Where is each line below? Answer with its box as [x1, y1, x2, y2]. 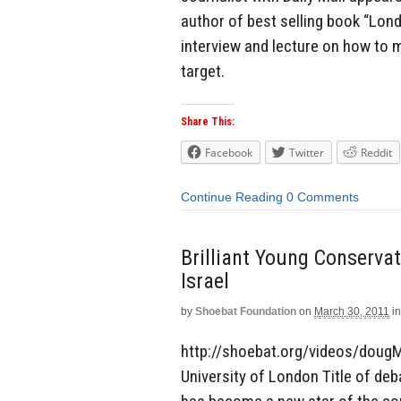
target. [181, 60, 225, 81]
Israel [181, 268, 229, 294]
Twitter [289, 145, 324, 161]
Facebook [205, 145, 252, 161]
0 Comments [286, 190, 359, 205]
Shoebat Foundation [195, 304, 296, 318]
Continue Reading [181, 190, 283, 205]
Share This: [181, 115, 235, 129]
